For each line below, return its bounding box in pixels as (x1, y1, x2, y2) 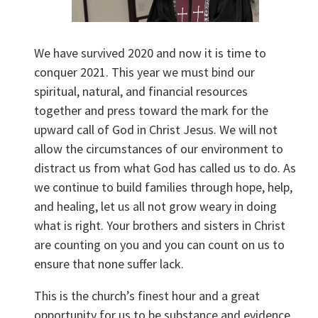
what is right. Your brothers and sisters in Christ (34, 217, 286, 234)
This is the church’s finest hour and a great (34, 287, 261, 305)
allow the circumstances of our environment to (34, 141, 284, 158)
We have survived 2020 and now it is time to (34, 45, 267, 62)
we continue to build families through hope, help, (34, 179, 293, 196)
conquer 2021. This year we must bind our (34, 64, 256, 81)
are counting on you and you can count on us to (34, 236, 285, 253)
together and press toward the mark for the (34, 102, 269, 119)
